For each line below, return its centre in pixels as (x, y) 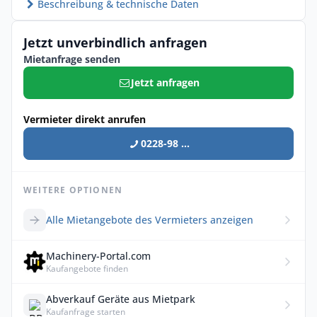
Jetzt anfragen (166, 83)
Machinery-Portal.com (98, 256)
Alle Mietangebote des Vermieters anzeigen (150, 220)
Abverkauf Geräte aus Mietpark (121, 299)
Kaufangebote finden (87, 269)
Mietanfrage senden (72, 59)
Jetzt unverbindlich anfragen (115, 43)
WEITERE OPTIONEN (73, 190)
